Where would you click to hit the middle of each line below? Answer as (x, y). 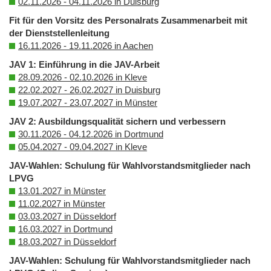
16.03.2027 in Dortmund (65, 229)
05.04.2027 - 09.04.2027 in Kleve (83, 147)
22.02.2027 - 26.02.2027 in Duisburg (89, 90)
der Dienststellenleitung (59, 33)
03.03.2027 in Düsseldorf (67, 217)
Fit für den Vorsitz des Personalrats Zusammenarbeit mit (128, 21)
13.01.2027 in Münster (62, 191)
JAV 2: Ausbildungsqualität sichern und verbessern (117, 122)
